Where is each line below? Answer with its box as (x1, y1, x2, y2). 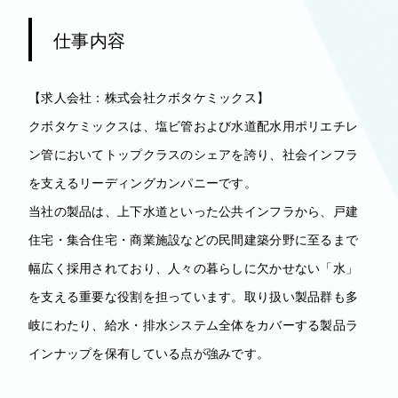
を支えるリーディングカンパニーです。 (28, 173, 258, 191)
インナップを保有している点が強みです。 (28, 344, 270, 362)
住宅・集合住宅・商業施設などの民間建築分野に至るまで (28, 230, 359, 248)
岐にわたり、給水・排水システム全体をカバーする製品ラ (28, 315, 359, 333)
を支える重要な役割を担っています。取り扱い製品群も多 (28, 287, 359, 305)
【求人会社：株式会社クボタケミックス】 (28, 88, 270, 106)
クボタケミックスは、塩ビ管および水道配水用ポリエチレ (28, 116, 359, 134)
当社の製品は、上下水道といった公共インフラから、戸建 (28, 202, 359, 219)
